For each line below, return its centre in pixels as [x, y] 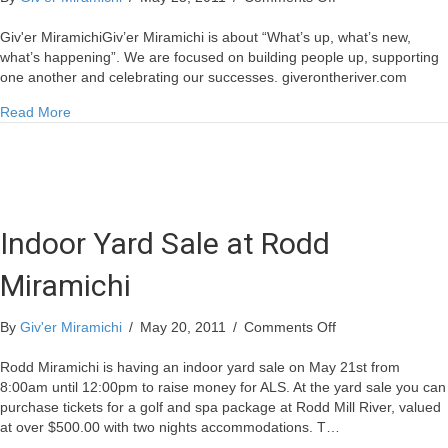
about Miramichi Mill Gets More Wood [189, 111]
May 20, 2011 [185, 327]
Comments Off [290, 327]
